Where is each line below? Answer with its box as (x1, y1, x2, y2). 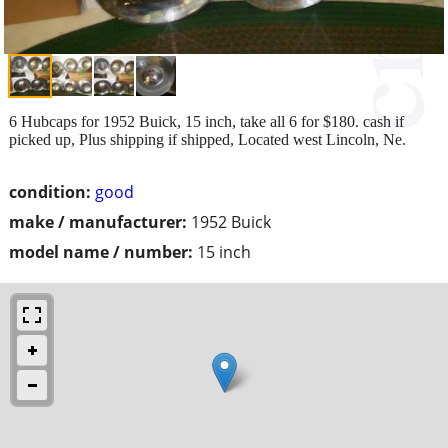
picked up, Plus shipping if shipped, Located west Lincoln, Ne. (9, 130, 406, 148)
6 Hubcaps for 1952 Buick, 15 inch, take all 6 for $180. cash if (9, 112, 404, 130)
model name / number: (9, 240, 193, 263)
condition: (9, 180, 91, 203)
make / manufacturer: (9, 210, 187, 233)
